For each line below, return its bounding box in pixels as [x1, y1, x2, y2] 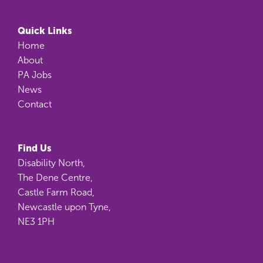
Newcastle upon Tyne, [18, 202, 111, 212]
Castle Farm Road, [18, 187, 95, 197]
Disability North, [18, 158, 85, 168]
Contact [18, 99, 52, 109]
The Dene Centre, [18, 173, 93, 183]
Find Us [18, 143, 52, 153]
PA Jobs [18, 70, 52, 80]
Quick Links [18, 25, 72, 36]
